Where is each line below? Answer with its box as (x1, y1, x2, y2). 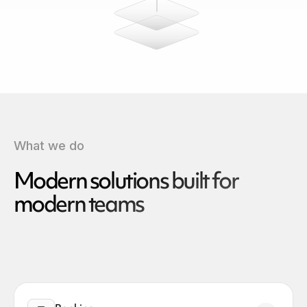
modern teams (13, 188, 144, 218)
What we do (13, 138, 84, 153)
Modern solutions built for (13, 164, 238, 195)
